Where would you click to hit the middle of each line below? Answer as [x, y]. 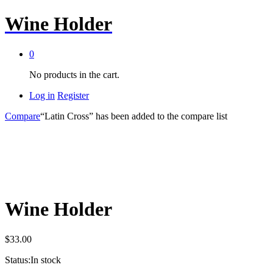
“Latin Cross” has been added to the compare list [134, 116]
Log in [42, 95]
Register [73, 95]
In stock [46, 260]
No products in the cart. [74, 74]
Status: [18, 260]
